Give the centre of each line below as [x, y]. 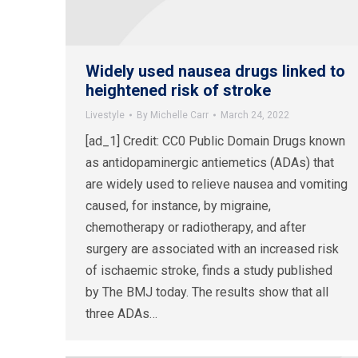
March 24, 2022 [255, 115]
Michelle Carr [179, 115]
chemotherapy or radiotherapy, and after [196, 228]
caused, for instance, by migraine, [178, 206]
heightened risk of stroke [178, 91]
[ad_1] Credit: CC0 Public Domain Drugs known [215, 141]
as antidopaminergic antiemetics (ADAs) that [210, 163]
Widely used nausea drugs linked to [215, 72]
